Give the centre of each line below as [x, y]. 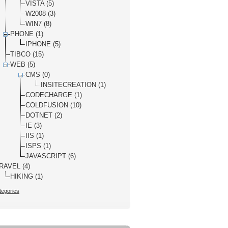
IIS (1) [35, 136]
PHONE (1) [27, 34]
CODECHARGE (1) [54, 95]
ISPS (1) [38, 146]
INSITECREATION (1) [73, 85]
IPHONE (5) [43, 44]
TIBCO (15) [27, 54]
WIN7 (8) [38, 24]
